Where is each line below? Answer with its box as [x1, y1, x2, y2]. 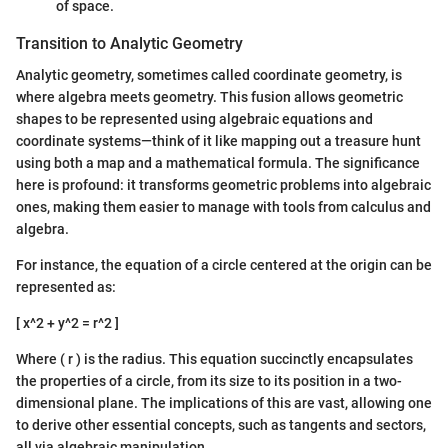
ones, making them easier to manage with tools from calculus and [16, 198, 431, 215]
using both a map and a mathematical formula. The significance [16, 154, 420, 171]
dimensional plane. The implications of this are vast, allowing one [16, 394, 432, 411]
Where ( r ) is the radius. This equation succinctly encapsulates [16, 350, 413, 367]
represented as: [16, 278, 116, 295]
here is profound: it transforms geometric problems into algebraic [16, 176, 431, 193]
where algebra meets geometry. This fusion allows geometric [16, 88, 403, 105]
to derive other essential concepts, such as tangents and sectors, [16, 416, 426, 433]
